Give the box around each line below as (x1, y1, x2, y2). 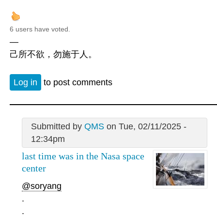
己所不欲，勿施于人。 (10, 49, 97, 59)
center (22, 163, 46, 174)
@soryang (22, 181, 62, 191)
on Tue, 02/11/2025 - (104, 122, 186, 132)
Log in (14, 77, 37, 88)
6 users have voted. (10, 25, 70, 33)
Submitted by (31, 122, 84, 132)
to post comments (41, 77, 112, 88)
